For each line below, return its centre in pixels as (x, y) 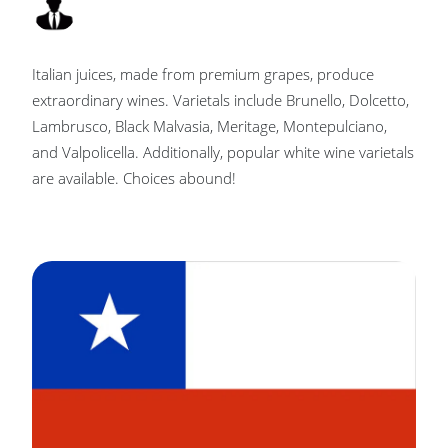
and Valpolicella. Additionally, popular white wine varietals (223, 151)
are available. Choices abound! (134, 177)
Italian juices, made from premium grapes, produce (203, 73)
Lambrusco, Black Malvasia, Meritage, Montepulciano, (209, 125)
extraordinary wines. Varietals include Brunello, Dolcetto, (220, 99)
